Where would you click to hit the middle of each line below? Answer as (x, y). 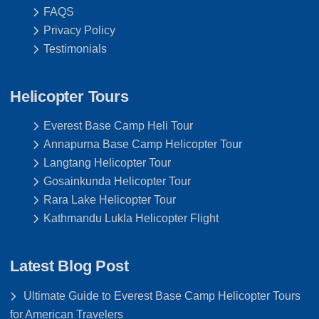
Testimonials (75, 49)
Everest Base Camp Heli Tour (118, 126)
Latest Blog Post (69, 266)
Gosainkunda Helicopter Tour (117, 182)
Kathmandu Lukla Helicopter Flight (131, 219)
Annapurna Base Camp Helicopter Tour (143, 145)
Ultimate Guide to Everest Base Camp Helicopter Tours (162, 296)
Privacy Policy (79, 31)
